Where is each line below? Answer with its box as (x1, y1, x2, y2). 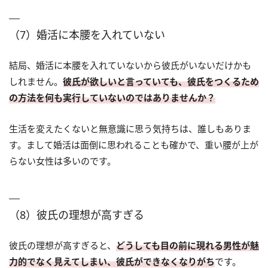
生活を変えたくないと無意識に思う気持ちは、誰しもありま (9, 123, 251, 135)
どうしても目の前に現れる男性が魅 (116, 239, 259, 252)
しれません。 (9, 75, 63, 88)
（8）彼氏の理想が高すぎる (9, 208, 144, 223)
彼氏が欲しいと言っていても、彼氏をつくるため (63, 75, 259, 88)
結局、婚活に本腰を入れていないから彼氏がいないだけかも (9, 59, 251, 72)
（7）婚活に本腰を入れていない (9, 28, 165, 42)
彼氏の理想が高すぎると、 (9, 239, 116, 252)
